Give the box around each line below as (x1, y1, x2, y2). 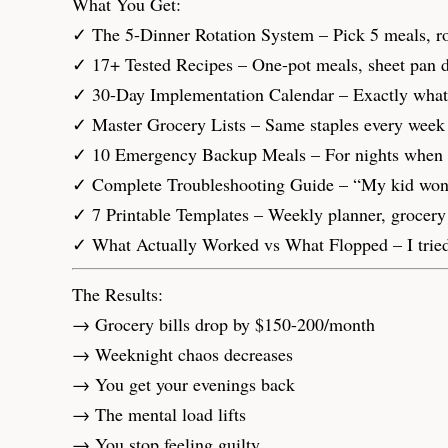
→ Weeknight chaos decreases (72, 341, 293, 366)
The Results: (72, 281, 163, 306)
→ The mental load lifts (72, 401, 246, 426)
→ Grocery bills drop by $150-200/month (72, 311, 375, 336)
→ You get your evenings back (72, 371, 295, 396)
